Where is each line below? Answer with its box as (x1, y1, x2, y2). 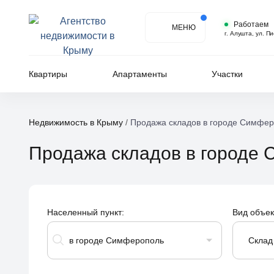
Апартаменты (112, 69, 167, 79)
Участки (212, 69, 243, 79)
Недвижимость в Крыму (29, 117, 123, 127)
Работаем (234, 20, 268, 29)
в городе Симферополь (69, 235, 164, 245)
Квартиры (29, 69, 67, 79)
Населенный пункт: (47, 207, 124, 217)
